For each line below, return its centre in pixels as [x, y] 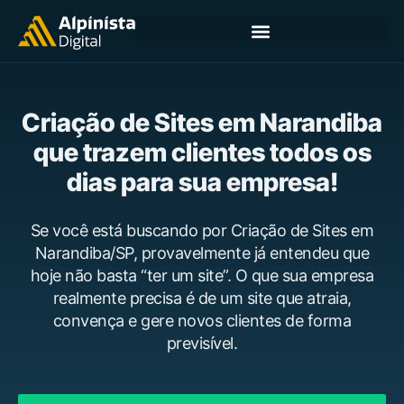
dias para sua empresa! [202, 182]
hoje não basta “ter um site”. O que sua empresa [202, 275]
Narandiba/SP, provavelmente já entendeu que [202, 253]
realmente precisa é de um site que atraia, [202, 298]
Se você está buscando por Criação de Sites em [202, 230]
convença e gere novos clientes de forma [202, 321]
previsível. [202, 343]
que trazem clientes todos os [202, 152]
